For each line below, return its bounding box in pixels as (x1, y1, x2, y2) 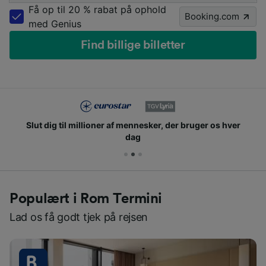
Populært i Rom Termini (9, 192, 163, 207)
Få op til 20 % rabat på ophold (28, 4, 166, 16)
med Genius (28, 18, 81, 30)
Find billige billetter (81, 39, 185, 52)
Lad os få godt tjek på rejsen (9, 211, 148, 224)
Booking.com (185, 11, 239, 23)
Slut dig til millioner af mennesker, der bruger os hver (26, 120, 240, 131)
